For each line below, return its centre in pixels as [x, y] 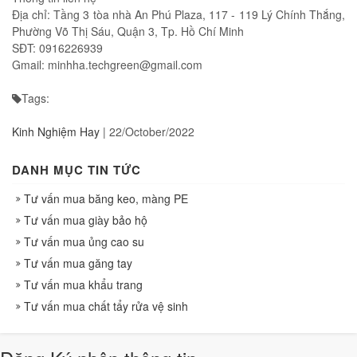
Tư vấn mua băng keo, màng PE [106, 198]
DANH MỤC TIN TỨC [76, 169]
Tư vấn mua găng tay [78, 263]
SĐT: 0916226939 [57, 47]
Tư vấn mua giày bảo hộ [86, 220]
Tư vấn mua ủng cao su [84, 241]
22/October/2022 [152, 131]
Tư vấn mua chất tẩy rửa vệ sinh [106, 306]
